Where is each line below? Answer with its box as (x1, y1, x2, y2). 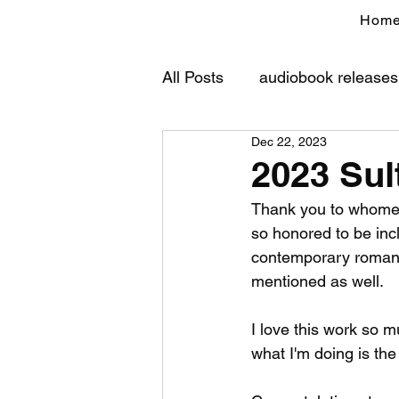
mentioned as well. (251, 272, 384, 290)
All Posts (162, 67, 224, 86)
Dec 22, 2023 (251, 134, 327, 149)
